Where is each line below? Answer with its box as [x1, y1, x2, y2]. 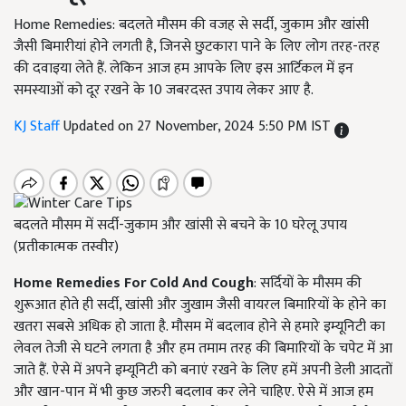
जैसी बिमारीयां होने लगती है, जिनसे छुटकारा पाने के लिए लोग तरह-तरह [14, 34, 380, 59]
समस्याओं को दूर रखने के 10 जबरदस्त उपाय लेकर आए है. [14, 78, 314, 102]
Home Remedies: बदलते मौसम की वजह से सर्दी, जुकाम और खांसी [14, 13, 369, 37]
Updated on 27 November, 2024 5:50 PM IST [63, 114, 334, 139]
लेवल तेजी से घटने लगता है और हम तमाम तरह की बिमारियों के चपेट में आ [14, 336, 392, 362]
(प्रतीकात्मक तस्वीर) [14, 235, 119, 260]
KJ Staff [14, 114, 63, 139]
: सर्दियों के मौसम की [254, 271, 362, 296]
